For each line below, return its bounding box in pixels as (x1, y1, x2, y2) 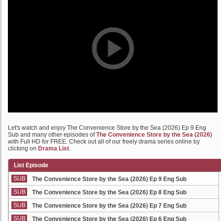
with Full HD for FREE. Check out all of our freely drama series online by (8, 138, 200, 145)
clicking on (8, 145, 38, 152)
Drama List (38, 145, 69, 152)
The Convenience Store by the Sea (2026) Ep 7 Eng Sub (32, 202, 186, 209)
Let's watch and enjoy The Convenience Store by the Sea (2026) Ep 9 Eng (8, 124, 206, 131)
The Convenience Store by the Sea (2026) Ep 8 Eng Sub (32, 189, 186, 196)
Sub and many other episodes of (8, 131, 96, 138)
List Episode (14, 162, 48, 169)
